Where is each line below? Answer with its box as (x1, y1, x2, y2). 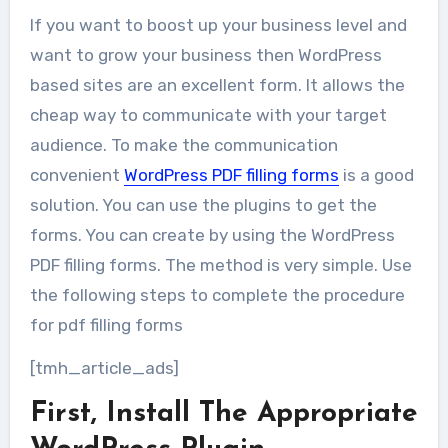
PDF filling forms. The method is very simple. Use (29, 255, 412, 275)
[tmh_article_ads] (29, 358, 179, 378)
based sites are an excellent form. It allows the (29, 75, 405, 95)
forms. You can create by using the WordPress (29, 225, 395, 245)
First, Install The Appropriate (29, 400, 418, 428)
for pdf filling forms (29, 315, 183, 335)
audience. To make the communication (29, 135, 338, 155)
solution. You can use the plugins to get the (29, 195, 377, 215)
